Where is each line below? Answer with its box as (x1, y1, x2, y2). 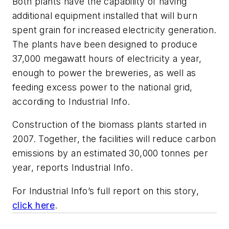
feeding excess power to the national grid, (12, 81, 193, 93)
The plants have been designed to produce (12, 38, 197, 50)
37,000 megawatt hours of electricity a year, (12, 53, 202, 64)
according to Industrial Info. (12, 96, 130, 107)
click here (12, 200, 55, 211)
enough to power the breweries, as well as (12, 67, 196, 78)
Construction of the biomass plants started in (12, 119, 207, 130)
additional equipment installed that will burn (12, 10, 197, 21)
